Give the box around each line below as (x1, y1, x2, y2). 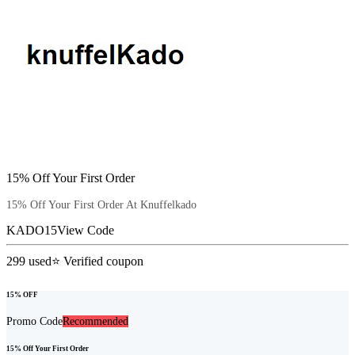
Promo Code (6, 315, 63, 327)
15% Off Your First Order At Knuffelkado (6, 199, 197, 212)
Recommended (63, 315, 128, 327)
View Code (57, 223, 114, 238)
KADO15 (6, 223, 57, 238)
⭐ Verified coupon (52, 254, 143, 269)
